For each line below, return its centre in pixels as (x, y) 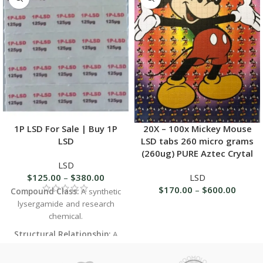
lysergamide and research (66, 203)
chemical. (66, 216)
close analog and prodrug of (66, 246)
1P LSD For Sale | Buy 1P (66, 128)
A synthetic (100, 191)
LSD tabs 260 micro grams (197, 141)
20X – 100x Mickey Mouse (197, 129)
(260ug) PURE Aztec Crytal (197, 154)
